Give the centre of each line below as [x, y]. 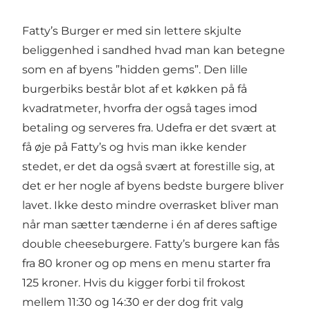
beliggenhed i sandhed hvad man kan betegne [154, 50]
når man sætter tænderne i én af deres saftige [150, 224]
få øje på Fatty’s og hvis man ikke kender [134, 147]
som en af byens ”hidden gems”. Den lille [135, 69]
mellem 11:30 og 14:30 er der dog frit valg [133, 302]
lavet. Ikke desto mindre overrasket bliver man [151, 205]
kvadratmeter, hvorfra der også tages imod [140, 108]
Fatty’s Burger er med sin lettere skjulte [132, 30]
